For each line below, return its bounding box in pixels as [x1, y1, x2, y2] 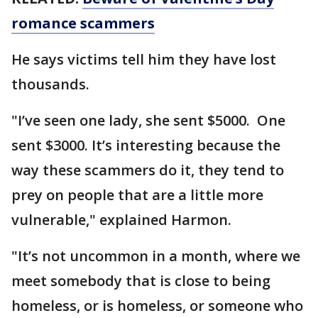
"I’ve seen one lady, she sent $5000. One [11, 111, 285, 130]
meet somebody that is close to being [11, 271, 270, 290]
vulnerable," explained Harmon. [11, 210, 238, 229]
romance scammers [11, 13, 155, 33]
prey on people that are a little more [11, 185, 263, 204]
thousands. [11, 75, 89, 94]
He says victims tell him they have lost [11, 50, 276, 69]
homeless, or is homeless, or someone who [11, 296, 303, 315]
